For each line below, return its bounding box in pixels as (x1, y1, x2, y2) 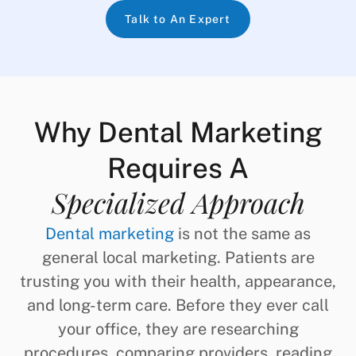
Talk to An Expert (125, 12, 231, 25)
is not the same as (174, 223, 311, 243)
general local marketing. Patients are (41, 247, 315, 267)
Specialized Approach (51, 183, 305, 221)
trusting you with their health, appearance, (20, 271, 336, 291)
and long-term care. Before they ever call (27, 295, 329, 315)
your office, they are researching (57, 319, 299, 339)
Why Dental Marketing (33, 115, 323, 149)
